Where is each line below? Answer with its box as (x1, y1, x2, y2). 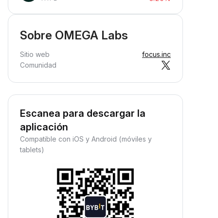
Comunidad (20, 61, 56, 69)
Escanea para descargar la (20, 108, 145, 119)
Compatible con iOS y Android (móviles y (20, 135, 152, 143)
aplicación (20, 121, 68, 133)
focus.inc (142, 50, 171, 58)
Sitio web (20, 50, 50, 58)
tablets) (20, 145, 44, 154)
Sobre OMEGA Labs (20, 28, 128, 42)
